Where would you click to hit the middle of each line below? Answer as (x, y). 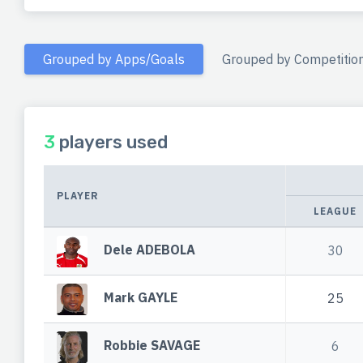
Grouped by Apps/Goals (114, 59)
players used (111, 143)
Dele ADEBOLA (150, 250)
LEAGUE (335, 211)
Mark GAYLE (141, 298)
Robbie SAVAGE (152, 346)
